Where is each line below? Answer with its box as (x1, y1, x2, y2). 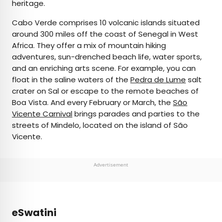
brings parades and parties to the (72, 109, 200, 119)
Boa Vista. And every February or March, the (12, 97, 173, 108)
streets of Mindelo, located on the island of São (12, 120, 188, 131)
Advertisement (94, 161, 128, 168)
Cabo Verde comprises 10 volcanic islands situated (12, 17, 200, 28)
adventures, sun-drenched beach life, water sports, (12, 52, 202, 62)
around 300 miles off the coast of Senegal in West (12, 29, 198, 40)
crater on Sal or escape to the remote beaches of (12, 86, 199, 97)
